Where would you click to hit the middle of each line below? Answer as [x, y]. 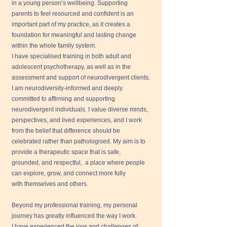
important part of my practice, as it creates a [71, 24]
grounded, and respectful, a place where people [78, 163]
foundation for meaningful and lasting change [74, 35]
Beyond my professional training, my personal [74, 205]
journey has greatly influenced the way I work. [74, 216]
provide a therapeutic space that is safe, [66, 152]
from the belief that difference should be [66, 131]
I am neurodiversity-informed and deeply [67, 88]
